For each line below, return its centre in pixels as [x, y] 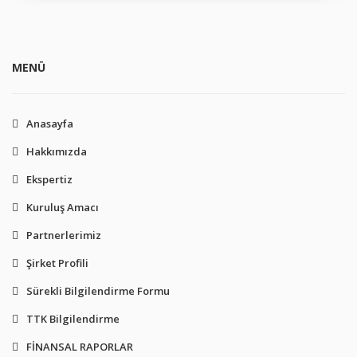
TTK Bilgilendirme [73, 318]
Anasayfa [50, 123]
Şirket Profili [57, 263]
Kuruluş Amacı [63, 207]
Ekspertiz [49, 179]
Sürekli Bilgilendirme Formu [98, 290]
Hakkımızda [57, 151]
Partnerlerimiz [64, 235]
